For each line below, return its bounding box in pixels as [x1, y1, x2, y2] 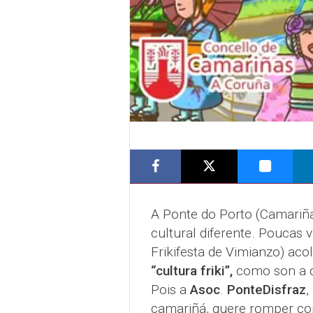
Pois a [150, 282, 190, 298]
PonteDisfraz [226, 282, 306, 298]
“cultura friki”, [150, 263, 233, 279]
